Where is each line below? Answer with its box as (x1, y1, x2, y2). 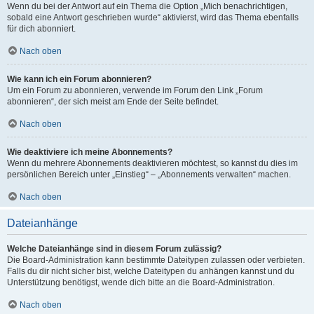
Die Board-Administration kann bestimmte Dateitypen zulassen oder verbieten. (7, 255, 305, 265)
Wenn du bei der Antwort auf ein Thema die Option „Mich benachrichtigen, (7, 1, 287, 11)
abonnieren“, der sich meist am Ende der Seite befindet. (7, 97, 219, 107)
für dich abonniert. (7, 24, 76, 34)
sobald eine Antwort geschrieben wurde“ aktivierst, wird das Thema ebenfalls (7, 13, 299, 22)
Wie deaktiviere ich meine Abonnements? (7, 147, 172, 157)
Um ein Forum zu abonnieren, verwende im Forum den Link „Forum (7, 86, 263, 95)
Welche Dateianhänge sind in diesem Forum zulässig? (7, 244, 221, 254)
